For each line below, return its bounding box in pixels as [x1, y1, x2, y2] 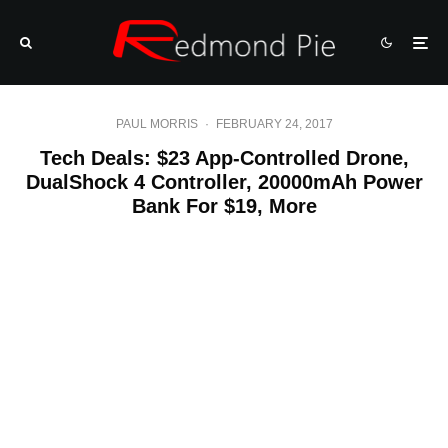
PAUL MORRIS [115, 117, 198, 131]
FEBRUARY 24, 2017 [215, 117, 333, 131]
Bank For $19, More [131, 195, 317, 217]
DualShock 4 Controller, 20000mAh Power [25, 171, 423, 193]
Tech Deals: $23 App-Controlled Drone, [39, 147, 409, 169]
